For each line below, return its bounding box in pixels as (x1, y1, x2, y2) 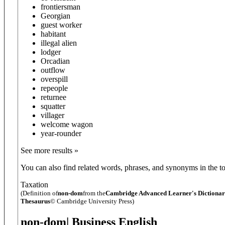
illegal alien (41, 39, 77, 47)
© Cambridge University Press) (50, 197, 134, 205)
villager (41, 111, 64, 120)
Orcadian (41, 57, 70, 65)
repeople (41, 84, 68, 92)
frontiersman (41, 3, 80, 11)
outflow (41, 66, 65, 74)
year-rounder (41, 129, 81, 138)
